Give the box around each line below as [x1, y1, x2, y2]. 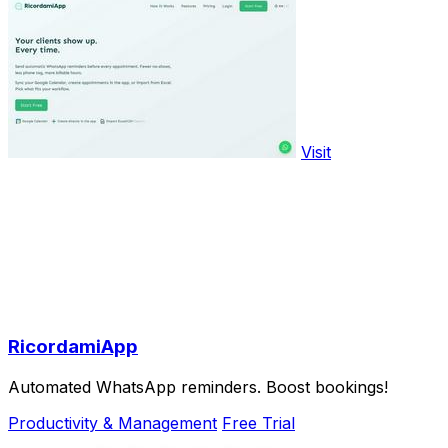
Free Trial [222, 412, 295, 433]
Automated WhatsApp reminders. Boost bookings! [8, 376, 388, 397]
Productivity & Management [8, 412, 217, 433]
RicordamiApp [8, 335, 138, 358]
